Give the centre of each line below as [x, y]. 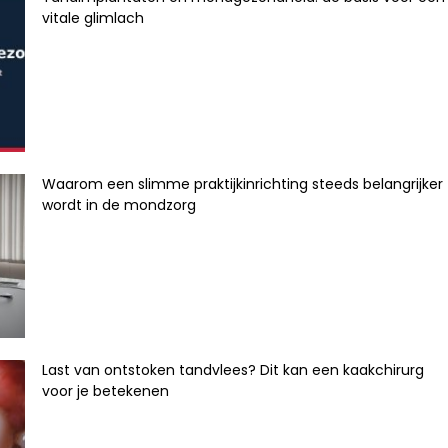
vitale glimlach [92, 18]
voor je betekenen [105, 390]
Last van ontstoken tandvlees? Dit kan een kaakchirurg [232, 369]
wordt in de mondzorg [118, 204]
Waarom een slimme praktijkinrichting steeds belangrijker [242, 183]
